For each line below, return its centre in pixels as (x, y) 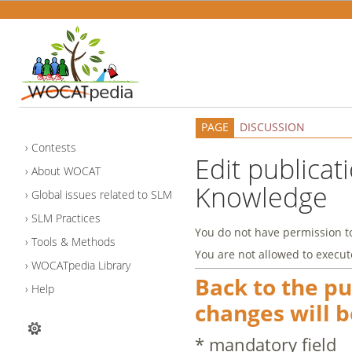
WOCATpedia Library (81, 266)
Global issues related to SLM (101, 195)
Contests (53, 148)
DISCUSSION (272, 127)
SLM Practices (66, 218)
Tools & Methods (73, 242)
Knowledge (261, 197)
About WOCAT (66, 171)
